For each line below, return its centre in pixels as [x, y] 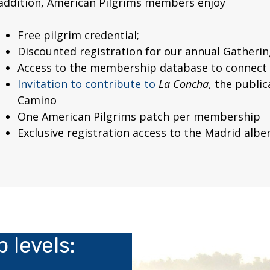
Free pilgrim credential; [79, 35]
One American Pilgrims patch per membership [139, 117]
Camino [37, 100]
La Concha [182, 84]
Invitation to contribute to [87, 84]
